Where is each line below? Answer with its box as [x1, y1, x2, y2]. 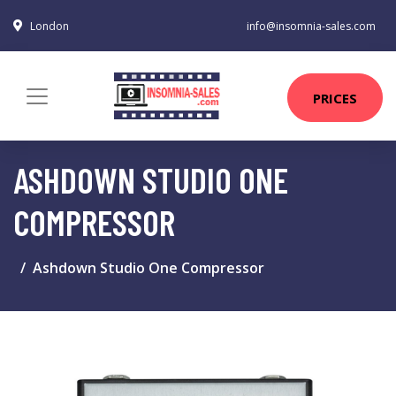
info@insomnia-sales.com [247, 19, 376, 34]
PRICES [313, 88, 357, 107]
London [30, 19, 69, 34]
